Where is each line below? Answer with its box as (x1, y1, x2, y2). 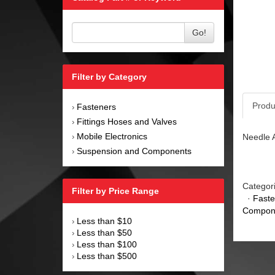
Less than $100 (77, 239, 137, 250)
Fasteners (77, 102, 116, 112)
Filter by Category (72, 72, 147, 82)
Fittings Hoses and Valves (77, 117, 177, 127)
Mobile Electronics (77, 131, 147, 142)
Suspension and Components (77, 146, 192, 157)
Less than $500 (77, 251, 137, 261)
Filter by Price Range (72, 186, 159, 196)
